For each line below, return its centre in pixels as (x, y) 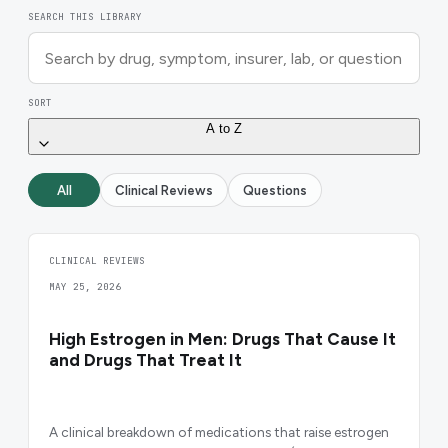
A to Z (224, 129)
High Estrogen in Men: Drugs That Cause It (222, 339)
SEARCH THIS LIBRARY (85, 17)
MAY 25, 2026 (85, 287)
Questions (275, 190)
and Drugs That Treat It (145, 360)
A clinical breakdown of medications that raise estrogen (219, 431)
